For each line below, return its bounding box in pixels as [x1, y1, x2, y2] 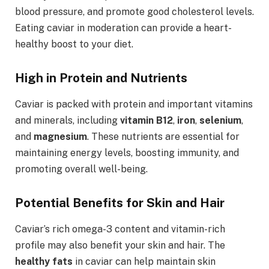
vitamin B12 [120, 115, 173, 126]
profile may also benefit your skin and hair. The [15, 240, 225, 252]
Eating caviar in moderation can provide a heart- [15, 22, 232, 34]
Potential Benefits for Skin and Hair [15, 195, 225, 210]
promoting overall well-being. [15, 163, 148, 175]
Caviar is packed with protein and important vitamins [15, 98, 253, 110]
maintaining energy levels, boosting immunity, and [15, 147, 239, 159]
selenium [199, 115, 241, 126]
